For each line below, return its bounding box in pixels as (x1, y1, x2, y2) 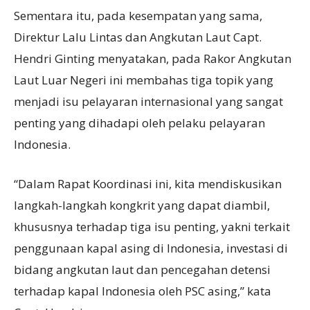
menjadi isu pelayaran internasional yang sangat (14, 93, 283, 110)
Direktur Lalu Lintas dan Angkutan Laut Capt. (14, 29, 262, 46)
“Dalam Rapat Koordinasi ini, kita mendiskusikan (14, 176, 282, 192)
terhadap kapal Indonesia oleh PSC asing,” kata (14, 283, 271, 300)
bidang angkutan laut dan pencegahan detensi (14, 262, 271, 278)
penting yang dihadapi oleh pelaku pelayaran (14, 115, 265, 131)
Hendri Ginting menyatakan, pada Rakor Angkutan (14, 51, 291, 67)
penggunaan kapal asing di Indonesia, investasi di (14, 240, 288, 257)
